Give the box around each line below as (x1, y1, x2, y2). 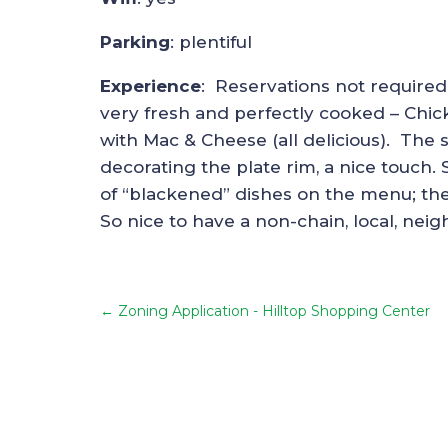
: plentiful (170, 31, 252, 52)
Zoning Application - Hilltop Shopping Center (118, 301, 430, 320)
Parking (100, 31, 170, 52)
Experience (100, 75, 201, 96)
